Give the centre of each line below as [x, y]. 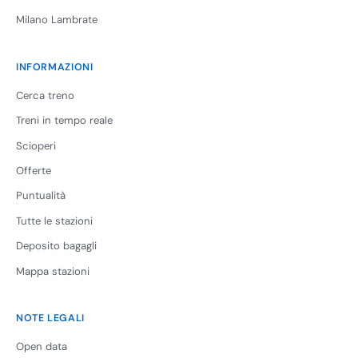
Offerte [34, 170]
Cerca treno [45, 95]
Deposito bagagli [56, 246]
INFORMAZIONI [55, 67]
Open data [42, 346]
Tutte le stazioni [54, 221]
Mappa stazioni [53, 271]
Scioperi [36, 145]
